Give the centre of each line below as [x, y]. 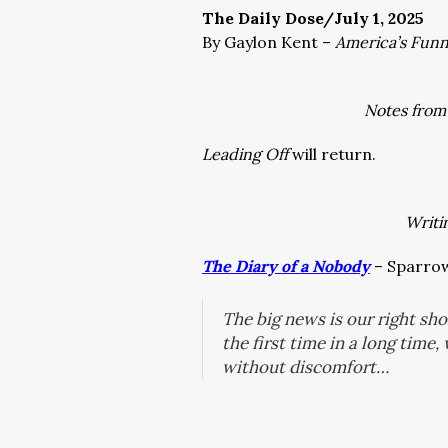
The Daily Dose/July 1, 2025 [313, 18]
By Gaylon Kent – [268, 42]
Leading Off [245, 154]
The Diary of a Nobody [286, 266]
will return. [334, 154]
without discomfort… [305, 367]
